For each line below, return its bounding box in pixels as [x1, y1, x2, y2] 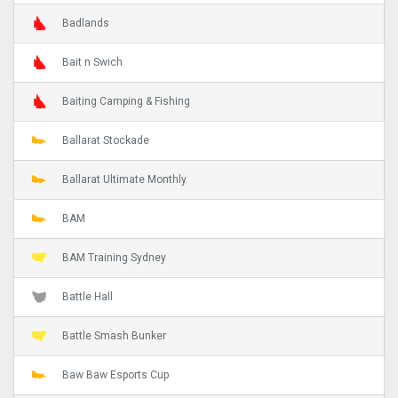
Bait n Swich [62, 55, 123, 68]
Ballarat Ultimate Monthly [62, 172, 187, 186]
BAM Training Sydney [62, 251, 166, 264]
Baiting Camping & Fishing [62, 94, 190, 107]
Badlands [62, 16, 109, 29]
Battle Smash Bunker [62, 329, 166, 342]
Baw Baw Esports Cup [62, 368, 169, 381]
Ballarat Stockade [62, 133, 149, 147]
